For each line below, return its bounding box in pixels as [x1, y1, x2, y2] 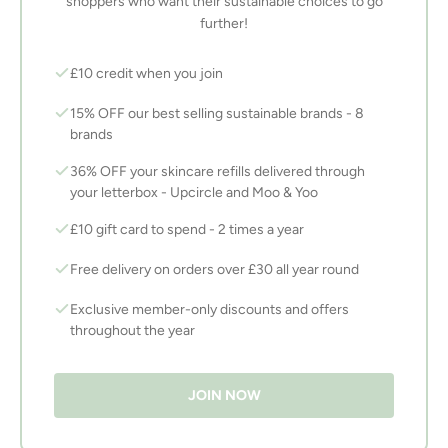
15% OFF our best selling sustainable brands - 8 [70, 105, 364, 123]
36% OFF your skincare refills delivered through [70, 163, 365, 181]
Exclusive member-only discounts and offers [70, 301, 349, 319]
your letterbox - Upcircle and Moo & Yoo [70, 184, 318, 202]
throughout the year [70, 322, 195, 340]
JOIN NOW [187, 387, 261, 405]
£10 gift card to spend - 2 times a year [70, 221, 304, 239]
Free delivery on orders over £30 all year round [70, 261, 359, 279]
